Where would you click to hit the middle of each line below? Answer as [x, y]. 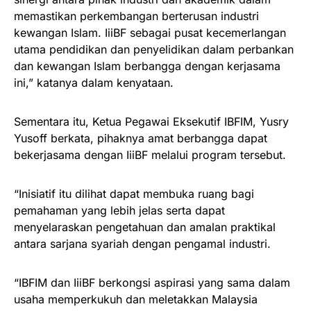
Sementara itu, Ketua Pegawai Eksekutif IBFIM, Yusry [151, 121]
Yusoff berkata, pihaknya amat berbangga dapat [141, 138]
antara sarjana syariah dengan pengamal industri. [142, 243]
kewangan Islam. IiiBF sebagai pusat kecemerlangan [150, 32]
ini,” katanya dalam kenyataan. [94, 82]
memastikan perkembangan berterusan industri [136, 16]
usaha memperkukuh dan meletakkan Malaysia [136, 299]
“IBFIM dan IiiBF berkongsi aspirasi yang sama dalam [152, 282]
